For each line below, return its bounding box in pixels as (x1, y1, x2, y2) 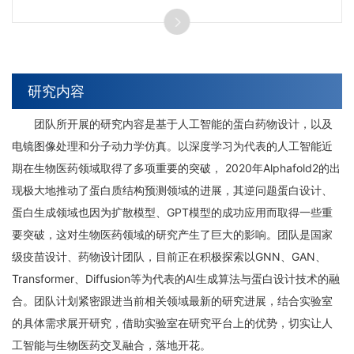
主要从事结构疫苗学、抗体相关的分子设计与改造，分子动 (33, 8, 321, 22)
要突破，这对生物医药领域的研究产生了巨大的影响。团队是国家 (12, 228, 333, 242)
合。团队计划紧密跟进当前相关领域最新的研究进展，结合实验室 (12, 294, 333, 308)
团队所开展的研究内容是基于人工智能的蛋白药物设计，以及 (34, 117, 333, 131)
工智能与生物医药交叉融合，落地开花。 (12, 338, 211, 352)
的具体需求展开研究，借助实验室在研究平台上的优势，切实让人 (12, 316, 333, 330)
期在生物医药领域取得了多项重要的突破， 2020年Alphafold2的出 (12, 161, 341, 175)
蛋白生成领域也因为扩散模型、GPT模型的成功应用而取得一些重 (12, 205, 333, 220)
